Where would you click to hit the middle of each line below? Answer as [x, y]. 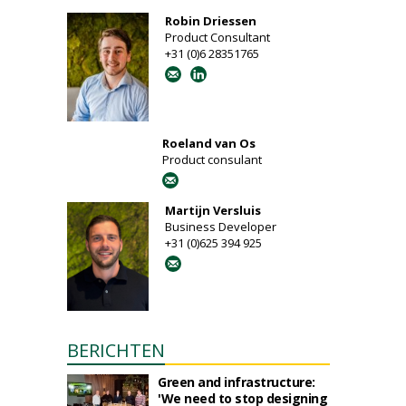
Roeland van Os [209, 143]
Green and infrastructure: [237, 382]
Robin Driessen [211, 21]
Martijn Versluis [213, 210]
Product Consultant [217, 37]
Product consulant [212, 159]
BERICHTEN [116, 350]
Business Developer [221, 227]
